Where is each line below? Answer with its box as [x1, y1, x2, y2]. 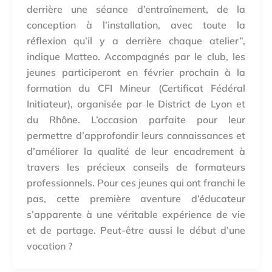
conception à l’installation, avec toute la [27, 18, 245, 31]
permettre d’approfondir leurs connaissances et [27, 129, 245, 141]
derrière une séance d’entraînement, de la [27, 2, 245, 15]
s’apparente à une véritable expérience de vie [27, 208, 245, 220]
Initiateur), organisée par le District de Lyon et [27, 97, 245, 110]
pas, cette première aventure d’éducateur [27, 192, 245, 205]
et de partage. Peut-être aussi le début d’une [27, 223, 245, 236]
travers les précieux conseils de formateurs [27, 160, 245, 173]
